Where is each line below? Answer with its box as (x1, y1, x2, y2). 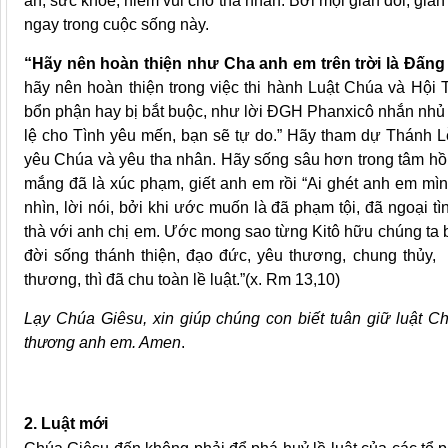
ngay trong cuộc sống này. (24, 16, 209, 34)
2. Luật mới (24, 415, 108, 433)
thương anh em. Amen (24, 334, 181, 352)
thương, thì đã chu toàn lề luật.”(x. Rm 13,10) (24, 271, 340, 289)
